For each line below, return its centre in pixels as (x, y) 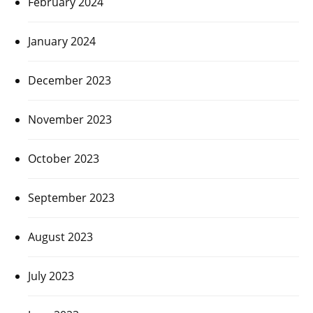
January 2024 (62, 41)
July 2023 (51, 276)
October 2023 (64, 158)
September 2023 (71, 197)
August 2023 (60, 236)
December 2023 (70, 80)
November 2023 (70, 119)
